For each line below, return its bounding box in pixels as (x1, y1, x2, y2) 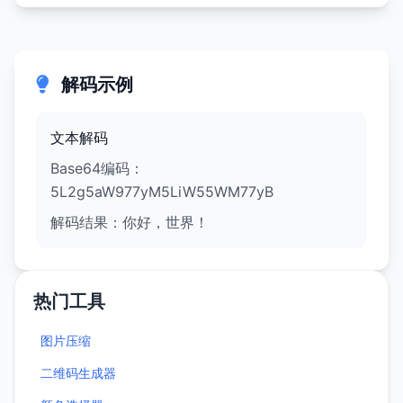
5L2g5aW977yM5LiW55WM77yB (50, 183, 273, 201)
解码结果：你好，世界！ (50, 213, 209, 231)
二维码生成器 (40, 365, 116, 381)
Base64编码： (50, 159, 144, 177)
